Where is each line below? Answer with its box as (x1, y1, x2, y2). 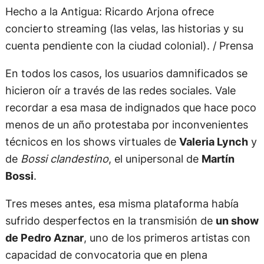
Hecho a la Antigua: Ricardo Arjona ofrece (5, 5, 214, 18)
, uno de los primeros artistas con (83, 231, 250, 245)
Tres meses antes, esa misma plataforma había (5, 197, 239, 210)
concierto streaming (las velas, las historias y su (5, 22, 243, 35)
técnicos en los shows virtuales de (5, 135, 179, 148)
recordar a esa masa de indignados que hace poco (5, 101, 256, 114)
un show (215, 214, 259, 227)
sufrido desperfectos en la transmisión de (5, 214, 216, 227)
